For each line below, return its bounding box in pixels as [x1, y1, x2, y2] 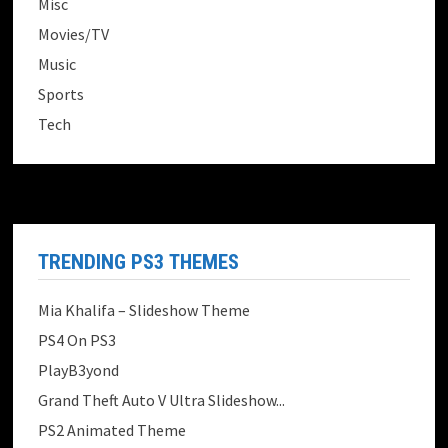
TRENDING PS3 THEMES [38, 250, 240, 275]
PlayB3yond [38, 360, 120, 381]
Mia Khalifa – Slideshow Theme [38, 300, 251, 321]
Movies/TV [38, 24, 110, 45]
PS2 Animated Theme [38, 420, 187, 441]
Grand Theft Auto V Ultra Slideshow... [38, 390, 286, 411]
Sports [38, 84, 85, 105]
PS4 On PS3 [38, 330, 117, 351]
